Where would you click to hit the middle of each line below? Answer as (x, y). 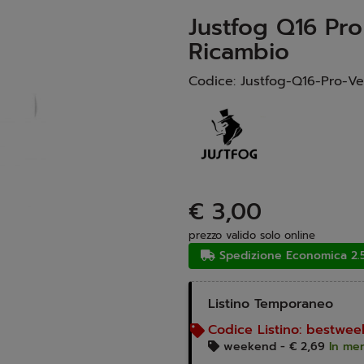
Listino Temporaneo (271, 303)
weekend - (254, 346)
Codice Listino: (257, 329)
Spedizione (253, 255)
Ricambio (239, 51)
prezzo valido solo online (252, 235)
